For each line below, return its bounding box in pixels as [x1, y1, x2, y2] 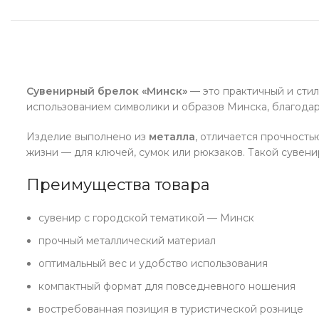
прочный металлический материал [38, 234, 216, 247]
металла [149, 130, 195, 143]
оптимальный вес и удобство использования [38, 257, 268, 270]
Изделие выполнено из [26, 130, 149, 143]
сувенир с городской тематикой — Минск [38, 211, 254, 224]
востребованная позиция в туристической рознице [38, 303, 303, 315]
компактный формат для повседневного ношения [38, 280, 296, 293]
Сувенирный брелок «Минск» [26, 85, 187, 98]
